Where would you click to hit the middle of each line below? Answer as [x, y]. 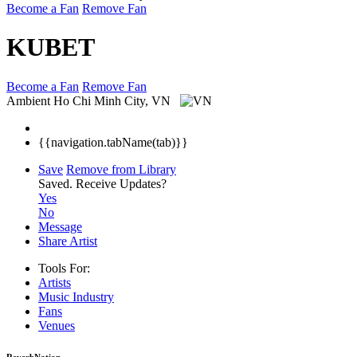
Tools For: [64, 268]
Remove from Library [121, 169]
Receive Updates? [121, 183]
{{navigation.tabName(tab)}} [113, 142]
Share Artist [68, 241]
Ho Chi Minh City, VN [114, 100]
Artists [55, 282]
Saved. [57, 183]
